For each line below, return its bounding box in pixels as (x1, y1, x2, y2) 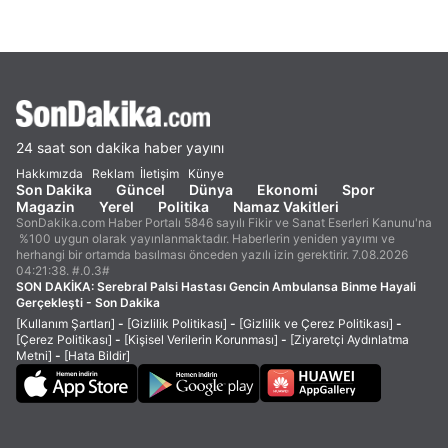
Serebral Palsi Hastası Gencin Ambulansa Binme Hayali (97, 279, 416, 294)
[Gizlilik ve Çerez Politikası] (239, 316, 393, 331)
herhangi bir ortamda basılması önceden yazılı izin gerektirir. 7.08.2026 (16, 247, 408, 262)
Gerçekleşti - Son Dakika (16, 295, 160, 310)
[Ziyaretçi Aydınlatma (290, 332, 409, 347)
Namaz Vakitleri (233, 198, 339, 215)
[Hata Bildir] (64, 348, 130, 363)
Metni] (16, 348, 52, 363)
